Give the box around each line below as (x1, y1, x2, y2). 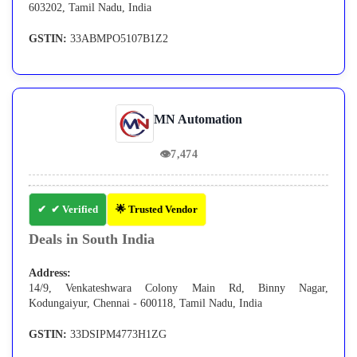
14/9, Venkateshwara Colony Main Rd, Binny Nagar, (29, 282, 328, 295)
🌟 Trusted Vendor (116, 203, 198, 216)
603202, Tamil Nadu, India (29, 2, 151, 14)
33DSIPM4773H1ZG (67, 328, 167, 341)
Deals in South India (29, 231, 155, 248)
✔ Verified (51, 203, 98, 216)
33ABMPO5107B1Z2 (67, 33, 168, 45)
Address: (29, 267, 71, 280)
